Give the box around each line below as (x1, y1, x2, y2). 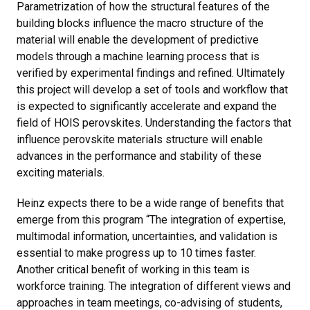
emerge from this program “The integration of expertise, (17, 212, 286, 226)
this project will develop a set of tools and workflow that (17, 82, 288, 96)
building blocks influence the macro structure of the (17, 16, 264, 30)
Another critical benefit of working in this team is (17, 262, 250, 276)
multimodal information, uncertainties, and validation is (17, 229, 277, 243)
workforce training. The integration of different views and (17, 279, 291, 293)
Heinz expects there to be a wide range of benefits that (17, 196, 284, 210)
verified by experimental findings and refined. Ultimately (17, 66, 285, 80)
